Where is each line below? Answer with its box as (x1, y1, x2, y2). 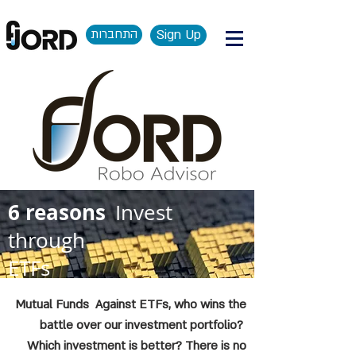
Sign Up (156, 26, 201, 44)
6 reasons (8, 198, 106, 226)
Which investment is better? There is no (27, 338, 246, 354)
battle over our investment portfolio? (40, 317, 246, 333)
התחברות (91, 26, 137, 42)
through (8, 226, 85, 254)
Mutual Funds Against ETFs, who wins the (15, 296, 246, 312)
